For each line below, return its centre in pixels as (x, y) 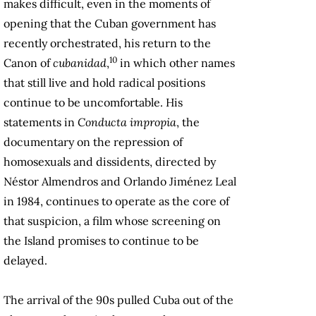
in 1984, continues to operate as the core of (116, 201)
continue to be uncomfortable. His (93, 103)
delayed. (25, 261)
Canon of (28, 63)
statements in (41, 122)
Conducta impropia (127, 122)
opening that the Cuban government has (110, 24)
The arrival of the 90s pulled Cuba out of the (119, 300)
